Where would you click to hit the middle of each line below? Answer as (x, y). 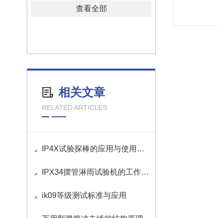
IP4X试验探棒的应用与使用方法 (89, 149)
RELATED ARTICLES (74, 108)
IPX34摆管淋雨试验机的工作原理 (91, 172)
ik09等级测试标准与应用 (84, 195)
